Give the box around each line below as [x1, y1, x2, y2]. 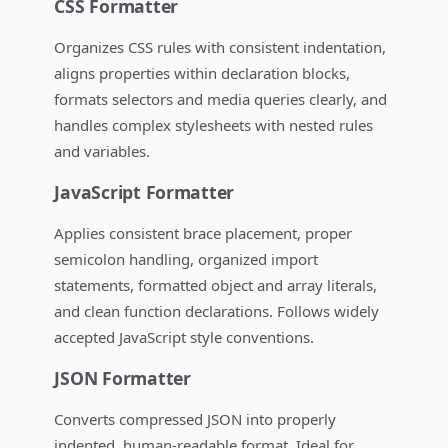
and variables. [54, 141, 151, 161]
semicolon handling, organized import [54, 249, 319, 269]
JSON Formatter [54, 366, 191, 390]
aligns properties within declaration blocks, [54, 63, 351, 83]
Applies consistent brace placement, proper [54, 223, 353, 243]
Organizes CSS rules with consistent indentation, [54, 37, 387, 57]
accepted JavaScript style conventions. [54, 327, 315, 347]
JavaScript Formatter [54, 180, 235, 204]
